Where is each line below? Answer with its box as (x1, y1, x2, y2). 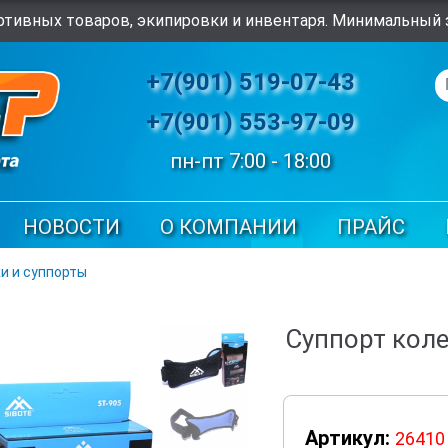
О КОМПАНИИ (160, 215, 297, 240)
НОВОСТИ (23, 215, 120, 240)
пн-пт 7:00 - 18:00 (170, 149, 332, 174)
